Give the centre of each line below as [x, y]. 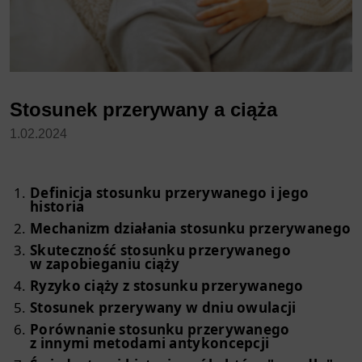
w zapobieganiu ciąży [105, 263]
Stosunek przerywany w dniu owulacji [163, 307]
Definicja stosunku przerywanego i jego [170, 192]
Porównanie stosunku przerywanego [160, 329]
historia [57, 206]
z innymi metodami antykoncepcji [150, 343]
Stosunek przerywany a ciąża [143, 109]
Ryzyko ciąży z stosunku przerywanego [167, 285]
